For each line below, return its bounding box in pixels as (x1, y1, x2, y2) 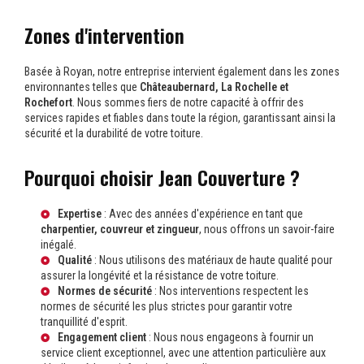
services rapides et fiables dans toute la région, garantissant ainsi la (24, 111, 336, 125)
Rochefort (24, 96, 72, 110)
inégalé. (41, 238, 76, 252)
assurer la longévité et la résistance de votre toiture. (41, 269, 279, 283)
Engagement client (58, 331, 146, 344)
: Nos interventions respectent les (152, 284, 309, 298)
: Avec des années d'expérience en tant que (102, 207, 303, 221)
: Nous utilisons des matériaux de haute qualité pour (92, 253, 332, 267)
